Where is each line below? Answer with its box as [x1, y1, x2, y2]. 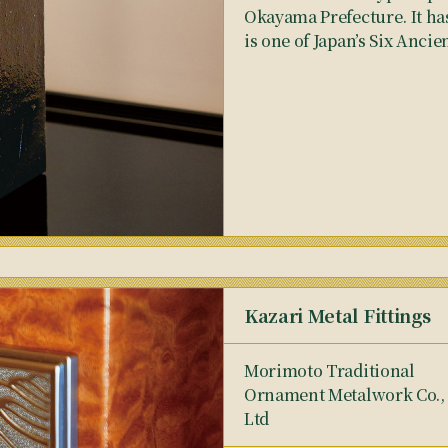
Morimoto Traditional [244, 359, 415, 382]
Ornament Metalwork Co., [244, 383, 445, 406]
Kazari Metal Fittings [244, 302, 431, 328]
